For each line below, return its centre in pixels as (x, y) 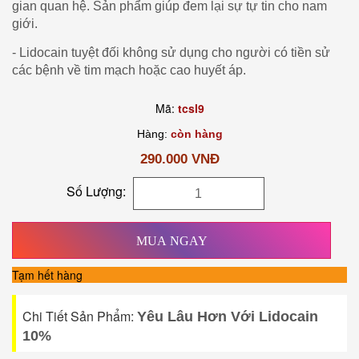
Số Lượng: (97, 192)
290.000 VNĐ (179, 159)
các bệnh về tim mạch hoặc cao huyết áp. (129, 70)
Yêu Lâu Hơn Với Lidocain (228, 317)
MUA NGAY (171, 240)
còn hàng (196, 134)
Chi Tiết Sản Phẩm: (80, 316)
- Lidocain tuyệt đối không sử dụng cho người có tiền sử (171, 52)
